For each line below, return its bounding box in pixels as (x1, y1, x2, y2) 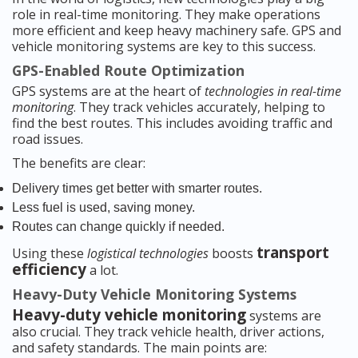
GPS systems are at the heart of (12, 82, 205, 101)
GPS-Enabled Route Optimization (12, 61, 245, 81)
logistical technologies (87, 245, 209, 263)
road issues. (12, 130, 83, 149)
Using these (12, 245, 87, 263)
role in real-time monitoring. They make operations (12, 6, 320, 24)
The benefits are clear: (12, 154, 145, 173)
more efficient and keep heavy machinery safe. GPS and (12, 22, 341, 40)
